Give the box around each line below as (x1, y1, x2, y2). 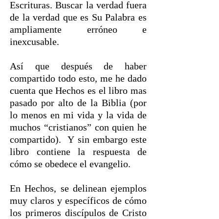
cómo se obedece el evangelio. (10, 158, 131, 169)
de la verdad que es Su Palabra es (10, 12, 147, 22)
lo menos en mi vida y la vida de (10, 109, 147, 120)
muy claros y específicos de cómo (10, 195, 147, 206)
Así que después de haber (10, 61, 147, 71)
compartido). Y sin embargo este (10, 134, 147, 145)
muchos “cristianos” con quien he (10, 122, 147, 132)
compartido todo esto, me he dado (10, 73, 147, 84)
